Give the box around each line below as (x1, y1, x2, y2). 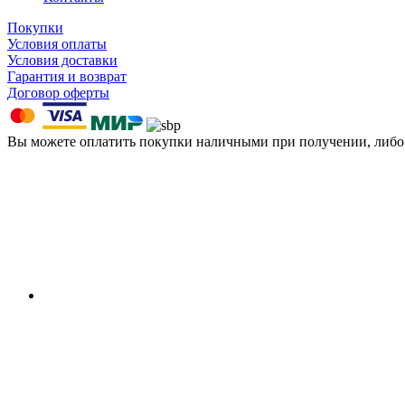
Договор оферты (7, 84, 109, 100)
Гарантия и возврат (7, 68, 127, 84)
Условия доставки (7, 52, 118, 68)
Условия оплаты (7, 35, 107, 52)
